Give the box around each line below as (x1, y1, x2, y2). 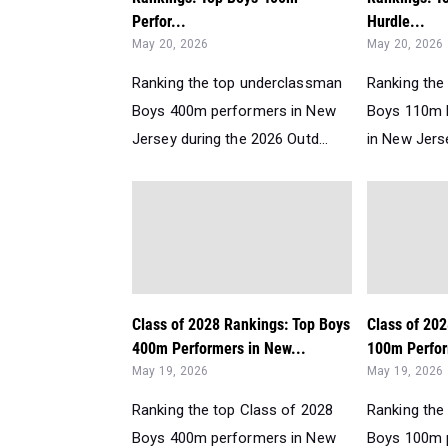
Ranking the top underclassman (132, 74, 342, 92)
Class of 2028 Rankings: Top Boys (132, 315, 350, 334)
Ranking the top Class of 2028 (132, 401, 333, 419)
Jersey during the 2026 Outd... (132, 130, 329, 148)
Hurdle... (367, 12, 425, 31)
